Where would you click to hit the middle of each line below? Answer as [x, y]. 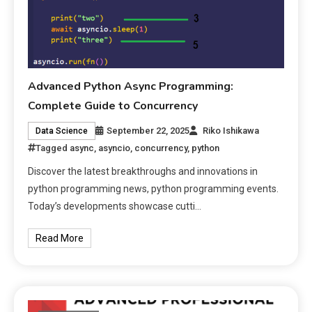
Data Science [62, 131]
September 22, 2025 [148, 130]
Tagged [53, 148]
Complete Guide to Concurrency [113, 106]
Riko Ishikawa [231, 130]
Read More [60, 238]
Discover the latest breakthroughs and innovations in [143, 171]
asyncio [115, 148]
